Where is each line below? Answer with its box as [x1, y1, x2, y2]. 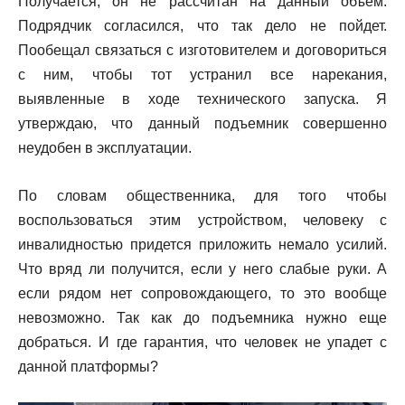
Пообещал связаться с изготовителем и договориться [18, 42, 387, 58]
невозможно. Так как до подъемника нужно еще [18, 309, 387, 325]
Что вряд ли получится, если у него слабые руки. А [18, 260, 387, 277]
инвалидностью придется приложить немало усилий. [18, 236, 387, 252]
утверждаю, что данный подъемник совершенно [18, 115, 387, 131]
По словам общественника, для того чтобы [18, 187, 387, 203]
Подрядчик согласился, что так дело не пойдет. [18, 17, 387, 33]
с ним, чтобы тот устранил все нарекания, [18, 66, 387, 82]
